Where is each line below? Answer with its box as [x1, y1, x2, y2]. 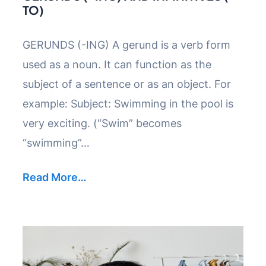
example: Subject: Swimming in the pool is [23, 97, 233, 110]
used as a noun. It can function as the [23, 58, 211, 71]
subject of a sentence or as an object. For [23, 78, 231, 91]
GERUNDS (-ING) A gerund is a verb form [23, 39, 230, 52]
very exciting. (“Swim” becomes [23, 117, 182, 130]
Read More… [23, 171, 87, 184]
